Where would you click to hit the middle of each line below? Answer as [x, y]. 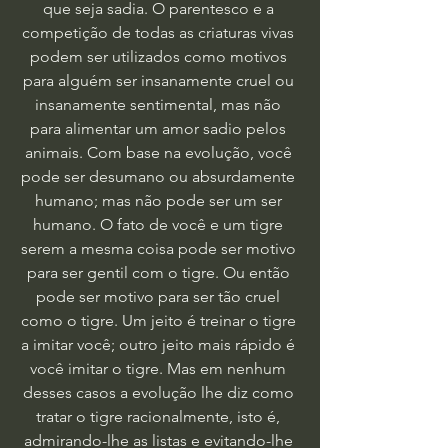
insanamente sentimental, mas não [160, 104]
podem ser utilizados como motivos [160, 56]
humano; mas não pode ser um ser [160, 200]
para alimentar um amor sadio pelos [160, 128]
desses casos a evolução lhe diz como [160, 392]
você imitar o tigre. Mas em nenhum [160, 368]
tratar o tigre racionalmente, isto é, [160, 416]
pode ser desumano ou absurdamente [160, 176]
